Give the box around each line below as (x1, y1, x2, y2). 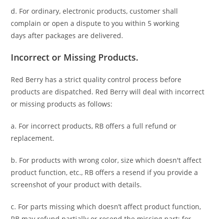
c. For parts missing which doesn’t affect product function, (11, 202, 201, 212)
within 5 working (125, 19, 180, 28)
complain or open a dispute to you (11, 19, 126, 28)
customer (130, 6, 161, 16)
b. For (11, 155, 32, 165)
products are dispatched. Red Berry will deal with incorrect (11, 87, 205, 97)
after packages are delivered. (26, 31, 124, 41)
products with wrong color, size (31, 155, 134, 165)
